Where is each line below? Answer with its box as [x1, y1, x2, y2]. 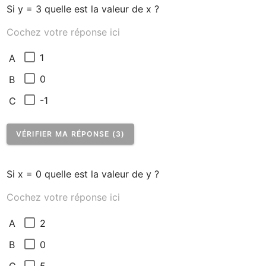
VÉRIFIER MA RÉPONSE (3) [15, 129, 125, 138]
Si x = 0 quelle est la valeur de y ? [6, 168, 159, 180]
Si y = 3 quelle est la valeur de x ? [6, 2, 159, 15]
